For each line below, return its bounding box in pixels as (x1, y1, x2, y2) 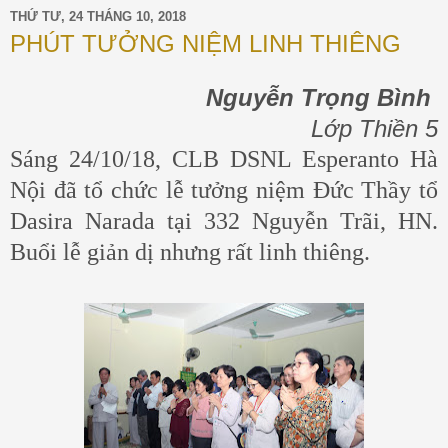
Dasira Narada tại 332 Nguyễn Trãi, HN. (10, 208, 438, 235)
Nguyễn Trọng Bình (206, 84, 431, 112)
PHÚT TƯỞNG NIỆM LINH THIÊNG (10, 30, 401, 58)
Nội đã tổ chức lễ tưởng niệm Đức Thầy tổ (10, 177, 438, 204)
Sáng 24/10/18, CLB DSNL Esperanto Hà (10, 146, 438, 173)
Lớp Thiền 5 (311, 115, 438, 143)
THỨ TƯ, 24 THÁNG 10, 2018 (10, 8, 186, 24)
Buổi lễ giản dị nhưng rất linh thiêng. (10, 239, 370, 266)
